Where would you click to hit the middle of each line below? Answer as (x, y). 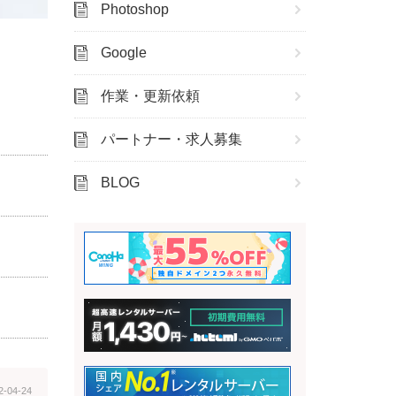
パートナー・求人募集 (171, 139)
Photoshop (135, 9)
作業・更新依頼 (150, 96)
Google (124, 53)
